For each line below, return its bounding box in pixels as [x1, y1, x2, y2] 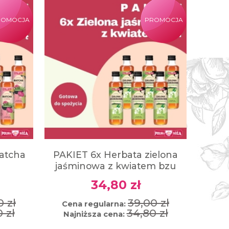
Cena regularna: [62, 199, 128, 209]
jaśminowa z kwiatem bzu [55, 160, 176, 171]
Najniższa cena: [63, 210, 127, 219]
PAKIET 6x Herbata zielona [53, 149, 178, 160]
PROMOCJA [144, 15, 183, 24]
